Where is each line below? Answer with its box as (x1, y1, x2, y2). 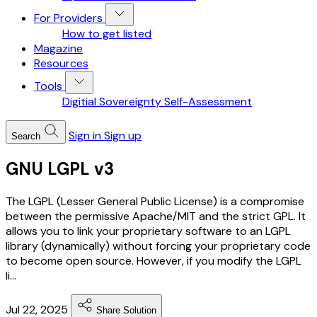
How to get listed (62, 26, 151, 41)
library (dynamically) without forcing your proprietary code (6, 238, 311, 253)
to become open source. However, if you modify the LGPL (6, 253, 301, 268)
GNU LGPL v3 (6, 157, 114, 180)
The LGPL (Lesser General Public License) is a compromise (6, 193, 304, 209)
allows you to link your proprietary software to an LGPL (6, 223, 291, 238)
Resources (34, 56, 88, 71)
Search (11, 131, 40, 142)
